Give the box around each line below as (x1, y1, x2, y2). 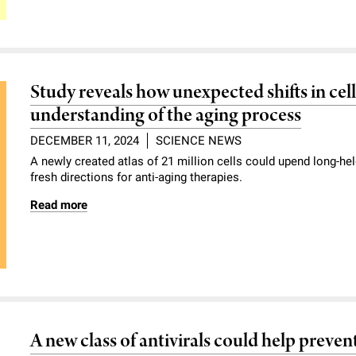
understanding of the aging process (30, 102, 302, 129)
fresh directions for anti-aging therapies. (30, 169, 243, 184)
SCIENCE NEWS (156, 133, 242, 148)
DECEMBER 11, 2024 (30, 133, 140, 148)
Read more (30, 197, 88, 212)
